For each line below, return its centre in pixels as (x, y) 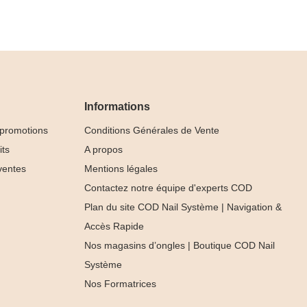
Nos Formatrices (121, 283)
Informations (118, 106)
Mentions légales (121, 168)
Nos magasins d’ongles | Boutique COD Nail (180, 245)
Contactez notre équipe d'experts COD (169, 187)
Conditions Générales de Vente (152, 130)
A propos (104, 149)
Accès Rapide (114, 226)
